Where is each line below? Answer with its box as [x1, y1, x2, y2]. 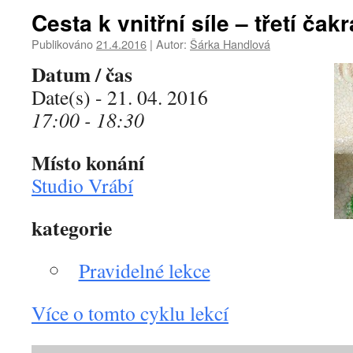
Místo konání [32, 147, 144, 177]
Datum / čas [32, 59, 132, 89]
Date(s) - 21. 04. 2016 [32, 84, 208, 110]
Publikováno [32, 35, 93, 52]
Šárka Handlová [190, 35, 270, 52]
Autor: [156, 35, 187, 52]
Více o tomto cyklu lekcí [32, 299, 229, 326]
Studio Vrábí [32, 172, 133, 199]
